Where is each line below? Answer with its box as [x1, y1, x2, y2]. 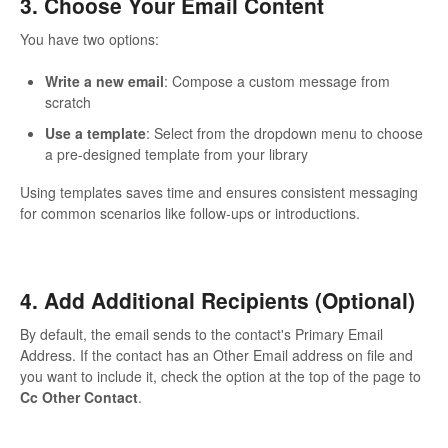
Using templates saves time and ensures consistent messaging [20, 182, 418, 203]
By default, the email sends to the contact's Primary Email [20, 323, 383, 344]
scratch [45, 92, 91, 113]
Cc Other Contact [20, 386, 138, 407]
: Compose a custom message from [164, 71, 390, 92]
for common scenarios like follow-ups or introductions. [20, 203, 360, 224]
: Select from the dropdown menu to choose [146, 123, 423, 144]
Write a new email [45, 71, 164, 92]
